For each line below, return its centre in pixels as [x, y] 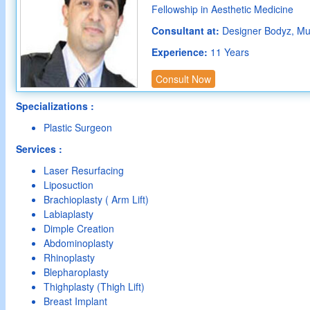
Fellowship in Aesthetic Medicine [222, 9]
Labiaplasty [69, 214]
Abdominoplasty [79, 243]
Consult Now [183, 79]
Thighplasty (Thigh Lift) [94, 286]
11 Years [230, 52]
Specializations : [55, 106]
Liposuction [69, 185]
